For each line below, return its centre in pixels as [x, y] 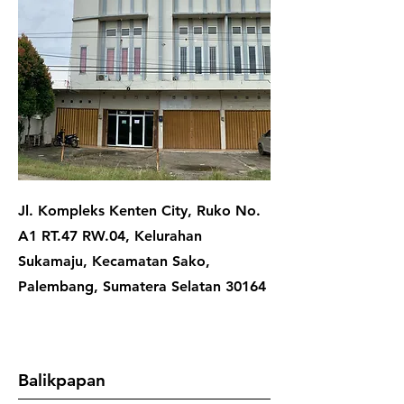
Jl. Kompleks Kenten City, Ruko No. [139, 211]
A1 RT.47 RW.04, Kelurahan [110, 236]
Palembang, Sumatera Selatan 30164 [142, 286]
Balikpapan [62, 380]
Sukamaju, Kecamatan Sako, [114, 261]
